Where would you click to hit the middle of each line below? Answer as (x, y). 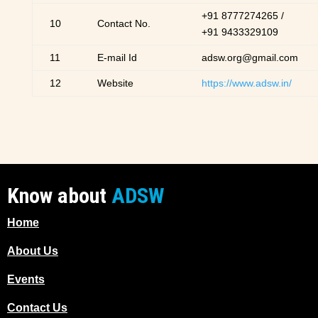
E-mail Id (117, 57)
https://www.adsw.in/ (246, 83)
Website (115, 83)
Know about (59, 195)
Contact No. (124, 23)
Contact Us (37, 307)
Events (26, 279)
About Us (33, 251)
